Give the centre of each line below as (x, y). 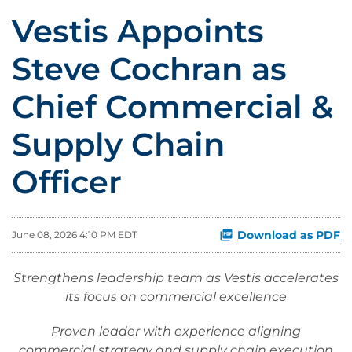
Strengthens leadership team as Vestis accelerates (176, 278)
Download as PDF (289, 235)
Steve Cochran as (149, 69)
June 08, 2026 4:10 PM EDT (75, 235)
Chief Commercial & (172, 106)
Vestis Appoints (138, 31)
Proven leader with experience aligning (176, 331)
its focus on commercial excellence (176, 297)
